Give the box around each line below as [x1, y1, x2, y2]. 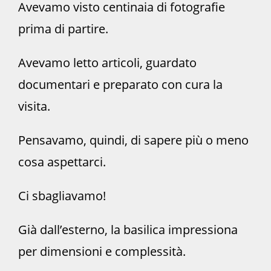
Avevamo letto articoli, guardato [18, 54, 197, 71]
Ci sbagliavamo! [18, 188, 106, 204]
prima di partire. [18, 21, 108, 38]
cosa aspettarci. [18, 154, 106, 171]
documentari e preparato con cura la [18, 76, 223, 93]
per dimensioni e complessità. [18, 243, 186, 260]
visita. [18, 98, 50, 115]
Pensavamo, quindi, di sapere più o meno [18, 132, 249, 149]
